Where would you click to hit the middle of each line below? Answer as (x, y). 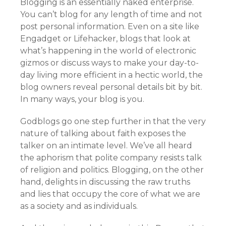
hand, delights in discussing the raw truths (105, 182)
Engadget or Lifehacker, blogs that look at (105, 39)
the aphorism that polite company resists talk (111, 158)
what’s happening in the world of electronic (108, 51)
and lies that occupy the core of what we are (110, 194)
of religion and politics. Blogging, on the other (112, 170)
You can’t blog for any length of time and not (111, 14)
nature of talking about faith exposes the (103, 133)
